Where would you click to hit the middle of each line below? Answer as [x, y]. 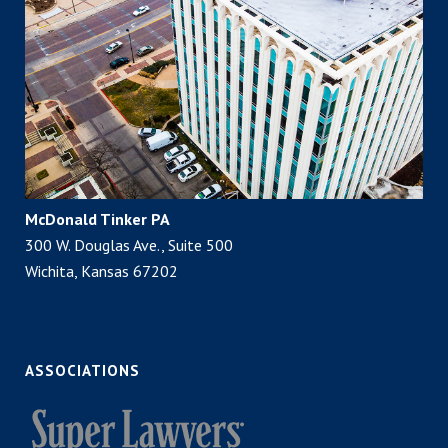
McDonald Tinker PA [97, 219]
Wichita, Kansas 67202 [101, 271]
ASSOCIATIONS [82, 371]
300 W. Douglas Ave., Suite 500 [129, 245]
